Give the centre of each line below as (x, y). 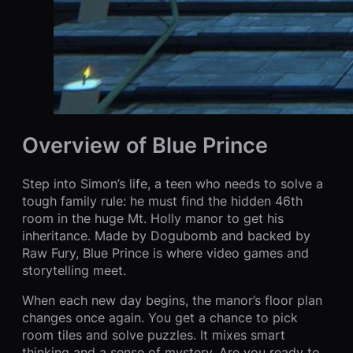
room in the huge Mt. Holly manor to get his (153, 219)
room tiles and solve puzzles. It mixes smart (154, 335)
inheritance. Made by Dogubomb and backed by (166, 236)
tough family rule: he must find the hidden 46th (162, 201)
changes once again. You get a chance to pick (160, 318)
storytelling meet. (74, 271)
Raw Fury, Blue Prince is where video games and (165, 253)
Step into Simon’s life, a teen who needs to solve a (173, 184)
